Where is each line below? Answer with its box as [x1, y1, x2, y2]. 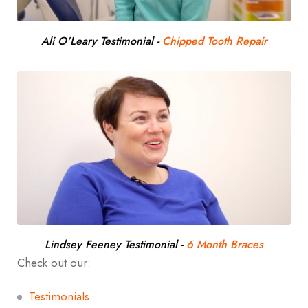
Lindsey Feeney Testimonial [45, 236, 177, 252]
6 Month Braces [186, 236, 263, 252]
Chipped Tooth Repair [162, 33, 267, 49]
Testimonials [29, 287, 89, 305]
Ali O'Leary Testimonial [41, 33, 153, 49]
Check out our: [17, 254, 91, 271]
